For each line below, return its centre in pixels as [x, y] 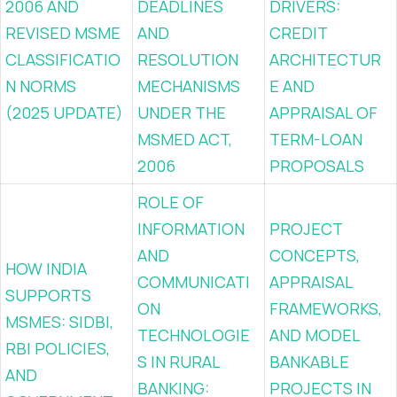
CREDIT [298, 33]
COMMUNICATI [194, 282]
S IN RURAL [179, 362]
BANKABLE [309, 362]
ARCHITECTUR [325, 59]
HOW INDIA [46, 269]
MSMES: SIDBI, [59, 322]
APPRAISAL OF [323, 113]
